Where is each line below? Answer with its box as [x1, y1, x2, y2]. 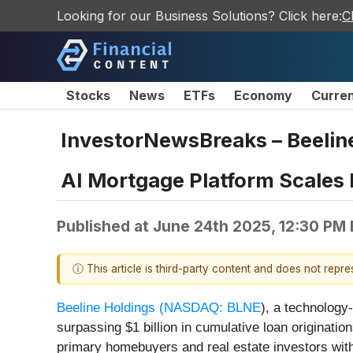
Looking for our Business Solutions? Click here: [57, 8, 342, 24]
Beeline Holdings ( [57, 300, 164, 316]
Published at [57, 216, 153, 236]
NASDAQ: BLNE [164, 300, 261, 316]
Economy [234, 87, 292, 103]
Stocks [66, 87, 110, 103]
